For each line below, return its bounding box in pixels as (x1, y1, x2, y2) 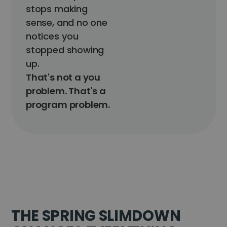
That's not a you (26, 71, 101, 84)
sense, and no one (26, 16, 107, 29)
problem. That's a (26, 85, 106, 97)
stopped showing (26, 44, 104, 56)
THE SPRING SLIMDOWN (11, 205, 181, 226)
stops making (26, 3, 88, 15)
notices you (26, 30, 79, 43)
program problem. (26, 98, 110, 111)
